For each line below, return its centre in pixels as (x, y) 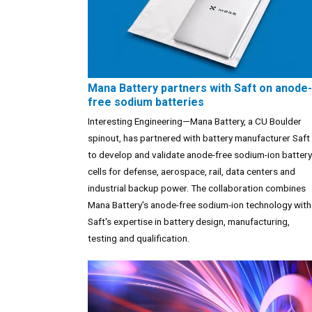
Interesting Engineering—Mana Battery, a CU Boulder (195, 121)
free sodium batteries (146, 102)
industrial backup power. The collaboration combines (197, 188)
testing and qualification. (139, 238)
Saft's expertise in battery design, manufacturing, (189, 221)
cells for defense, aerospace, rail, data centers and (192, 171)
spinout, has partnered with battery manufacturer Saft (199, 138)
